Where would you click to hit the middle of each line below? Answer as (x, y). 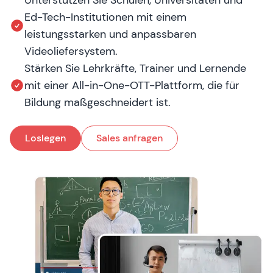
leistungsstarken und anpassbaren (110, 34)
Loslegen (45, 138)
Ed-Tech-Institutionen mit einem (105, 17)
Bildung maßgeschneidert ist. (97, 102)
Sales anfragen (129, 138)
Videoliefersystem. (71, 51)
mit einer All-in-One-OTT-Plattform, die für (132, 85)
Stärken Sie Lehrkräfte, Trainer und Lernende (135, 68)
